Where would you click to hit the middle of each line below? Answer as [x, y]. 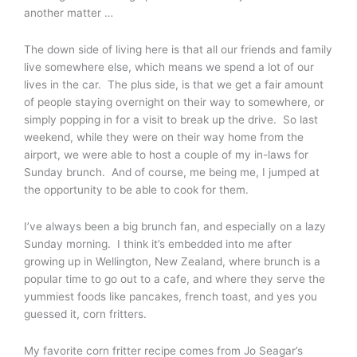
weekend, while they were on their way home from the [164, 137]
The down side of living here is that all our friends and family [178, 49]
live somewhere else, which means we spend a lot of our [169, 67]
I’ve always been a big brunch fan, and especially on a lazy [175, 226]
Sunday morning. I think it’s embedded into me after [158, 243]
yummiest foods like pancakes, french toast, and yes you [171, 296]
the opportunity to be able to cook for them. [136, 189]
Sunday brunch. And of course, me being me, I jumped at [172, 172]
